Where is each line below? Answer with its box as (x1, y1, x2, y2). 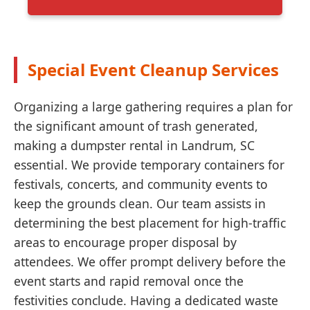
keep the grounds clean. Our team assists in (14, 195, 266, 212)
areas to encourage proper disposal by (14, 234, 237, 251)
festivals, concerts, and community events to (14, 176, 268, 193)
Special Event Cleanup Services (28, 58, 279, 82)
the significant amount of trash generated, (14, 118, 258, 135)
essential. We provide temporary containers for (14, 156, 284, 174)
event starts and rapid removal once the (14, 273, 244, 290)
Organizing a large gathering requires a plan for (14, 98, 293, 116)
